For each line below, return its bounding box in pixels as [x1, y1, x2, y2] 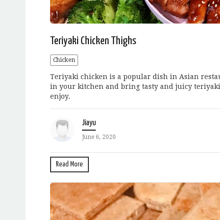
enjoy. [50, 92, 70, 101]
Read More [56, 161, 83, 168]
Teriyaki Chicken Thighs [50, 35, 137, 47]
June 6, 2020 [82, 134, 116, 141]
